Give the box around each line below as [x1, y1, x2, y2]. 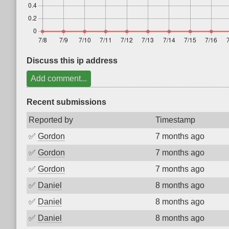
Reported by [29, 116, 73, 124]
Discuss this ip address [27, 56, 118, 65]
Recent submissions [27, 98, 106, 106]
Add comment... [31, 74, 87, 83]
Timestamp [155, 116, 195, 124]
